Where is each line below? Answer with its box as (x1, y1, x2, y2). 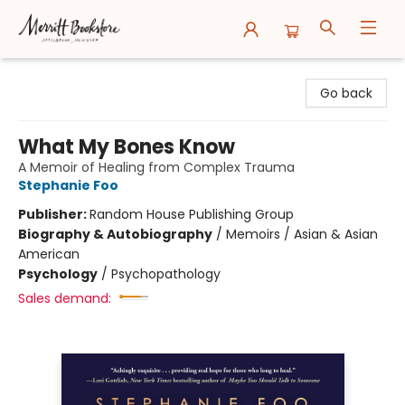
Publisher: (18, 205, 89, 223)
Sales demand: (18, 289, 111, 307)
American (18, 245, 80, 263)
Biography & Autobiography (18, 225, 212, 243)
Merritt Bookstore (14, 64, 121, 82)
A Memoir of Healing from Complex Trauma (18, 158, 295, 176)
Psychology (18, 265, 98, 283)
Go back (320, 84, 372, 102)
